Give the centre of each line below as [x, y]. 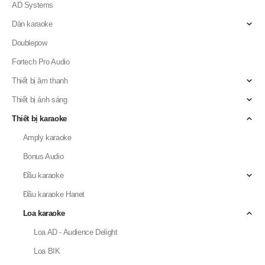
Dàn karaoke [32, 8]
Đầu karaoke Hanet [54, 179]
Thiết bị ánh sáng [40, 84]
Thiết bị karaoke [39, 103]
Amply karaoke [47, 122]
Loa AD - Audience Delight [76, 216]
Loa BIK [47, 235]
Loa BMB [50, 254]
